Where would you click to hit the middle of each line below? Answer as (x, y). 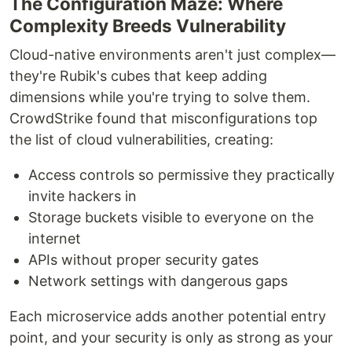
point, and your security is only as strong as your (171, 338)
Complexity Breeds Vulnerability (148, 26)
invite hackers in (82, 196)
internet (55, 239)
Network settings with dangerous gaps (158, 281)
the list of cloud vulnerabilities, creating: (141, 140)
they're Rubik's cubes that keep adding (138, 76)
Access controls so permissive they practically (181, 175)
